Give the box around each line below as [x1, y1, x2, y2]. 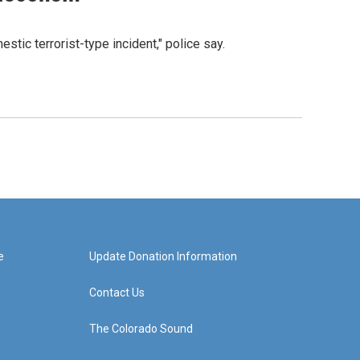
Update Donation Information [88, 250, 237, 264]
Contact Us [88, 286, 145, 300]
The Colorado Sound [88, 322, 193, 336]
